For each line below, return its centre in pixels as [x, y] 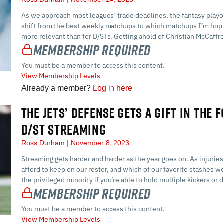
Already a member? [57, 88]
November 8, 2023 [99, 143]
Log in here [112, 88]
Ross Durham [44, 143]
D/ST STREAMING [63, 129]
